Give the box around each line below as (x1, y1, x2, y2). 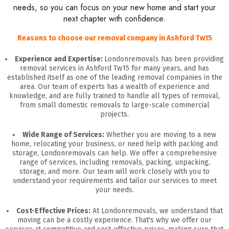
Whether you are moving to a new (104, 130, 216, 140)
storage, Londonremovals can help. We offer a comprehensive (12, 149, 217, 158)
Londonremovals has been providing (104, 54, 224, 63)
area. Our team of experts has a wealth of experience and (20, 82, 209, 91)
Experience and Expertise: (15, 54, 104, 63)
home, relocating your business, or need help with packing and (11, 140, 218, 149)
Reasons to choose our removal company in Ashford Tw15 (17, 34, 212, 43)
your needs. (95, 186, 134, 195)
